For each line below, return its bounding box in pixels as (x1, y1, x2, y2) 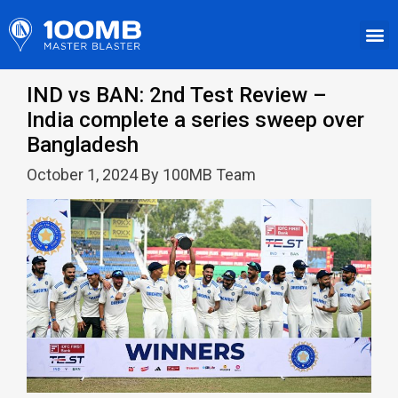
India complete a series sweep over (27, 107, 364, 133)
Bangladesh (27, 132, 139, 158)
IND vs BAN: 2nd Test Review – (27, 83, 327, 108)
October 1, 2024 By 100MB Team (27, 165, 256, 185)
